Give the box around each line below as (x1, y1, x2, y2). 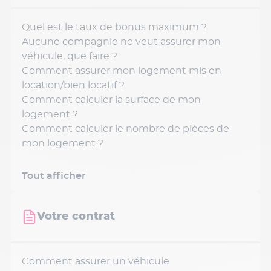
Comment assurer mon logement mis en (22, 66, 221, 76)
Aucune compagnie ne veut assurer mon (22, 37, 221, 47)
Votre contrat (37, 211, 115, 222)
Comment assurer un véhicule (22, 256, 169, 266)
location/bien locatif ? (22, 80, 125, 90)
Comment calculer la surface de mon (22, 95, 201, 105)
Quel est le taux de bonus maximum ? (22, 22, 207, 32)
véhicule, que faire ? (22, 51, 117, 61)
